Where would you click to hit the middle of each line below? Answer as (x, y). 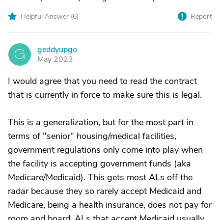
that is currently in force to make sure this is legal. (105, 95)
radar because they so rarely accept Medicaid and (105, 191)
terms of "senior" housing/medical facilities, (92, 136)
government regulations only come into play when (105, 150)
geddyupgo (57, 50)
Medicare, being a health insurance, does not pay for (110, 205)
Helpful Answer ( (47, 16)
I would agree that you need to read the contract (102, 81)
